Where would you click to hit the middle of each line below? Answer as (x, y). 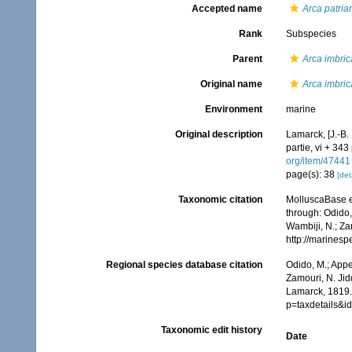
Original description (218, 134)
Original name (231, 84)
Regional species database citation (184, 265)
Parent (247, 59)
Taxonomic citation (220, 200)
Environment (233, 109)
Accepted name (227, 9)
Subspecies (311, 34)
